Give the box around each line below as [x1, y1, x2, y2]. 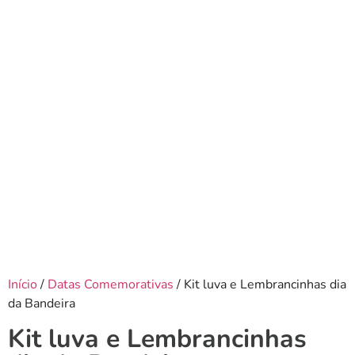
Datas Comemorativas [48, 275, 174, 293]
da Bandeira [8, 294, 75, 312]
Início [8, 275, 37, 293]
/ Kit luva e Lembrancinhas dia [174, 275, 346, 293]
